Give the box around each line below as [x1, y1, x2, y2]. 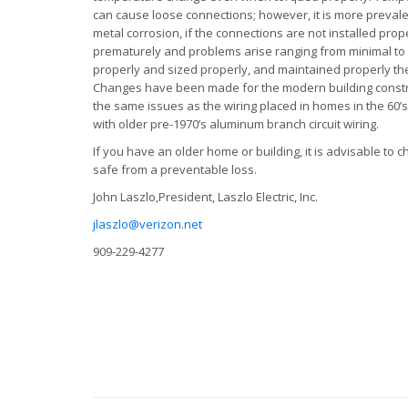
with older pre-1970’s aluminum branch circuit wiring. [93, 115, 379, 132]
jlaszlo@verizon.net [93, 215, 202, 232]
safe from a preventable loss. [93, 160, 257, 178]
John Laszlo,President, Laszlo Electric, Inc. [93, 188, 318, 205]
